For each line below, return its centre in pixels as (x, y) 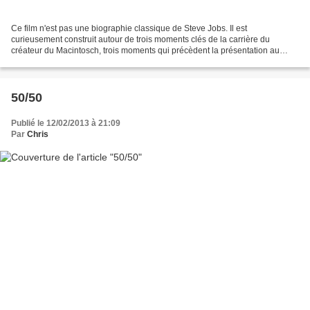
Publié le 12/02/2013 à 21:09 (66, 124)
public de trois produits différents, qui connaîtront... (105, 62)
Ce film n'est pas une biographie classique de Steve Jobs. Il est (129, 29)
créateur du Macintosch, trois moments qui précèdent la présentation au (145, 51)
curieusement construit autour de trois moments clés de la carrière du (140, 40)
